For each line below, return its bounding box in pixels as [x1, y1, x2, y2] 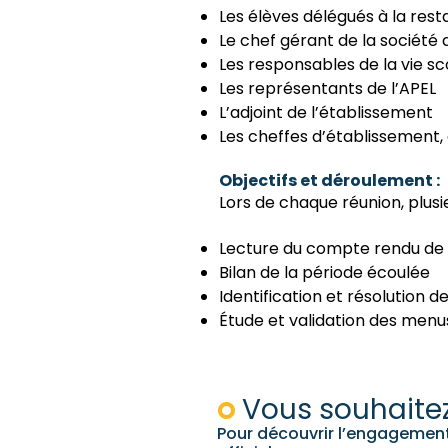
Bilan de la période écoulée [219, 261, 430, 284]
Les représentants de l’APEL [219, 77, 436, 100]
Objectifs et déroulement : [219, 169, 440, 192]
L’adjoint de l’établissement [219, 101, 433, 124]
